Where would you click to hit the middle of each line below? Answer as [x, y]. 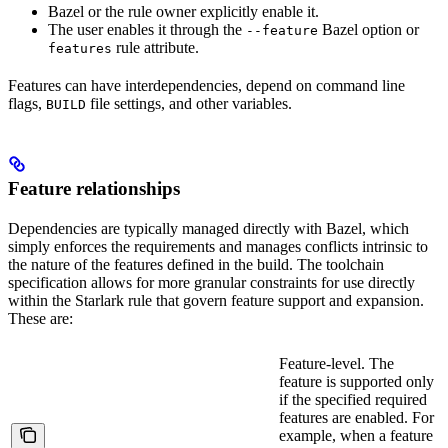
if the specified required [353, 400]
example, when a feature [356, 436]
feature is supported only [356, 382]
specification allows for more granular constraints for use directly [211, 283]
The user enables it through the [147, 30]
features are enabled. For [356, 418]
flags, [27, 104]
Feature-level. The [336, 364]
